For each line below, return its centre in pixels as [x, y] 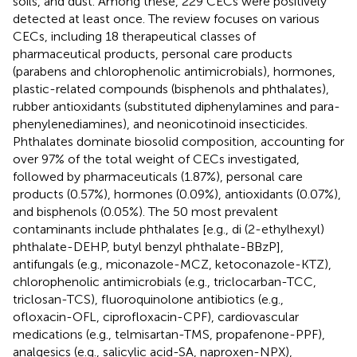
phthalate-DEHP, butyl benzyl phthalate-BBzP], [148, 246]
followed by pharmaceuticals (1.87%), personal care [158, 176]
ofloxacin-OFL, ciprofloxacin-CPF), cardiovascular [156, 316]
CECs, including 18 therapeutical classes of [134, 36]
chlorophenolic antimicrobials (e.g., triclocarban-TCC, [165, 281]
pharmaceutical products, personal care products [153, 53]
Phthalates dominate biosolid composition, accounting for [178, 141]
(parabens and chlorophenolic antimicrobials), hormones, [174, 71]
